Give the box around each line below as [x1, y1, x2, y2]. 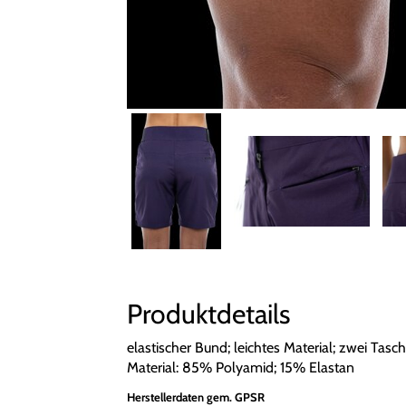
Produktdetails [126, 297, 290, 331]
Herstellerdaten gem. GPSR [126, 390, 265, 404]
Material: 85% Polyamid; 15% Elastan [126, 359, 354, 376]
